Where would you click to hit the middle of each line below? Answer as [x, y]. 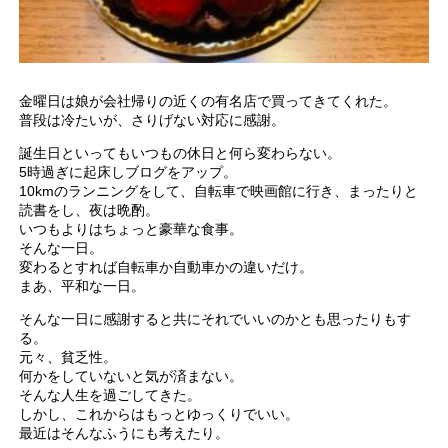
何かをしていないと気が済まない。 [131, 376]
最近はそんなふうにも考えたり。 [124, 433]
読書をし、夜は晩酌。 [89, 210]
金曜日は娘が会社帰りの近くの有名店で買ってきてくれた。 [208, 101]
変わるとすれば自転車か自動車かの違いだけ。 [166, 267]
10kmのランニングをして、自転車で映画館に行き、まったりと [219, 191]
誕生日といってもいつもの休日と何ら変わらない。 [180, 153]
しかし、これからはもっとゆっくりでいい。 [159, 414]
